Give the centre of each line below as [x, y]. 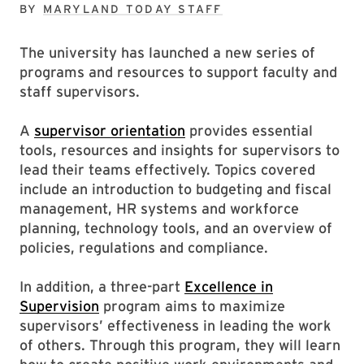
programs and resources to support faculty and [178, 72]
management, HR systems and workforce [159, 208]
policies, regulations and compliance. [144, 247]
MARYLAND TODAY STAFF [132, 9]
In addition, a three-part [102, 286]
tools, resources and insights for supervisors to [180, 150]
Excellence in [229, 286]
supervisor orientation [110, 130]
